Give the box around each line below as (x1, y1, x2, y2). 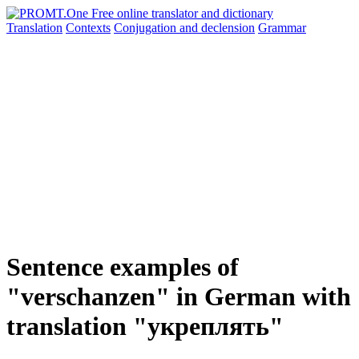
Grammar (258, 21, 306, 34)
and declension (179, 21, 255, 34)
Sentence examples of (6, 252, 239, 282)
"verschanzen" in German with (6, 282, 351, 312)
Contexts (66, 21, 111, 34)
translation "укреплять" (6, 312, 284, 341)
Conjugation (114, 21, 179, 34)
